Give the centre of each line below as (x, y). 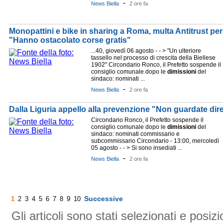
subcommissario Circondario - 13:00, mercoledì (155, 141)
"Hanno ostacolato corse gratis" (70, 40)
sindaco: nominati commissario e (135, 134)
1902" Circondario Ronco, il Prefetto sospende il (156, 65)
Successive (103, 199)
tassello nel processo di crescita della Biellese (153, 58)
